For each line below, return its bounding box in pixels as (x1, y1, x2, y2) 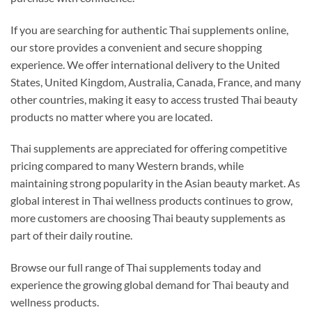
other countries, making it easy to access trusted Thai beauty (10, 92, 297, 106)
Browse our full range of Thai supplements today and (10, 260, 261, 274)
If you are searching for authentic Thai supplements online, (10, 22, 288, 36)
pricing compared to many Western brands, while (10, 159, 244, 173)
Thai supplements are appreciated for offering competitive (10, 141, 287, 155)
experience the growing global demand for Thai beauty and (10, 278, 289, 292)
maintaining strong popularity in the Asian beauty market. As (10, 176, 300, 190)
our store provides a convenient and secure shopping (10, 40, 262, 54)
